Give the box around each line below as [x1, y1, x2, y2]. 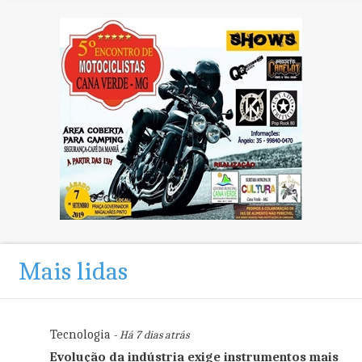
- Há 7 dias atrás [110, 327, 189, 342]
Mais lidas [18, 255, 128, 286]
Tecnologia [49, 326, 111, 342]
